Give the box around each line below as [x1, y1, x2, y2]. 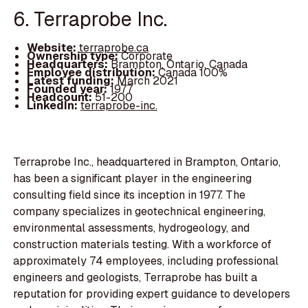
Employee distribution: [26, 65, 158, 80]
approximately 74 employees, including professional [13, 254, 279, 269]
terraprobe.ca [78, 40, 148, 55]
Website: [26, 40, 79, 55]
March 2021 [116, 73, 178, 88]
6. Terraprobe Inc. [13, 5, 168, 32]
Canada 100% [157, 65, 228, 80]
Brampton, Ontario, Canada [110, 56, 247, 71]
